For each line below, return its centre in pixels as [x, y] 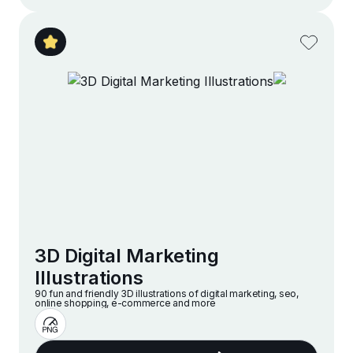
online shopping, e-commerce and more [125, 303]
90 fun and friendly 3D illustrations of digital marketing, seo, [167, 294]
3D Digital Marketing [127, 256]
